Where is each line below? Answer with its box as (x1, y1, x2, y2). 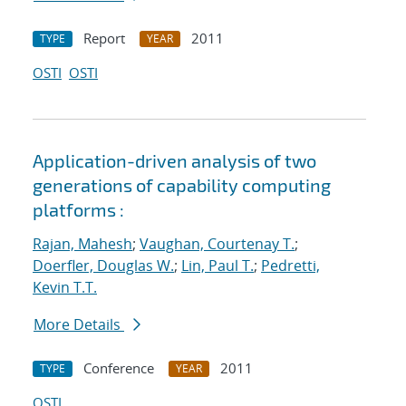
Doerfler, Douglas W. (33, 256, 174, 276)
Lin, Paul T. (181, 256, 254, 276)
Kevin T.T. (33, 277, 97, 298)
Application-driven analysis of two (33, 150, 316, 172)
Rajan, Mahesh (33, 234, 132, 255)
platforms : (33, 198, 124, 221)
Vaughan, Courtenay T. (140, 234, 295, 255)
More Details (34, 314, 124, 335)
